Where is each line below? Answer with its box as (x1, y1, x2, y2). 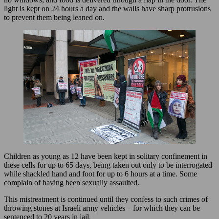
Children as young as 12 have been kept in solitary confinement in (4, 152, 207, 161)
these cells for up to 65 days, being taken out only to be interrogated (4, 161, 212, 170)
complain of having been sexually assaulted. (4, 178, 139, 187)
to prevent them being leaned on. (4, 13, 105, 22)
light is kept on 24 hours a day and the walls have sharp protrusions (4, 4, 211, 13)
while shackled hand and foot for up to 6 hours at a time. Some (4, 170, 197, 178)
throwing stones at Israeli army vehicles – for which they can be (4, 204, 200, 213)
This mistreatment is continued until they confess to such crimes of (4, 195, 208, 204)
